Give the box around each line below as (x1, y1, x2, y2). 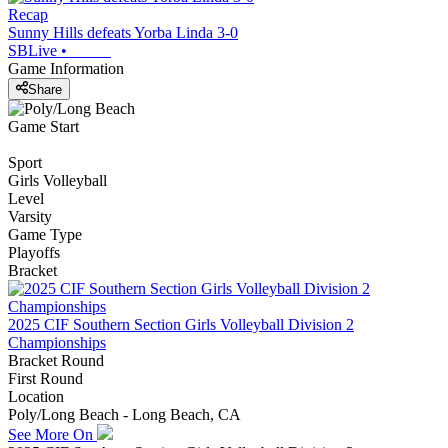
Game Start (8, 117, 79, 135)
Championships (8, 333, 106, 351)
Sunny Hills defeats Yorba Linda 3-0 (8, 24, 238, 42)
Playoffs (8, 243, 60, 261)
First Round (8, 369, 83, 387)
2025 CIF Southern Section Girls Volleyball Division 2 (8, 315, 354, 333)
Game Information (8, 60, 124, 78)
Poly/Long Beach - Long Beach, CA (8, 405, 241, 423)
